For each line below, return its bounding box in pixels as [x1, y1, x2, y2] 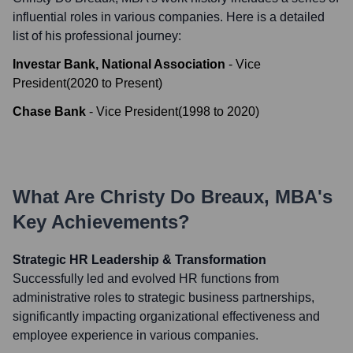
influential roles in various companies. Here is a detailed [13, 10, 325, 24]
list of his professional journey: [13, 29, 181, 43]
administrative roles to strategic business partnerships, [13, 291, 314, 304]
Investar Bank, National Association [13, 58, 225, 71]
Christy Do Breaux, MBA [100, 186, 318, 207]
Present [115, 76, 158, 90]
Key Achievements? [13, 211, 190, 232]
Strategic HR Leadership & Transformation [13, 253, 266, 266]
